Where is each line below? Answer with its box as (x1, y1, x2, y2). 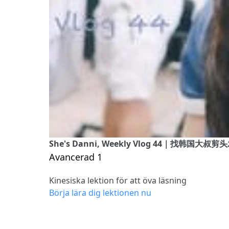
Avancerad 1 (49, 150, 102, 163)
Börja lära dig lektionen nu (49, 187, 151, 198)
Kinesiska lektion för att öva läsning (49, 174, 187, 186)
